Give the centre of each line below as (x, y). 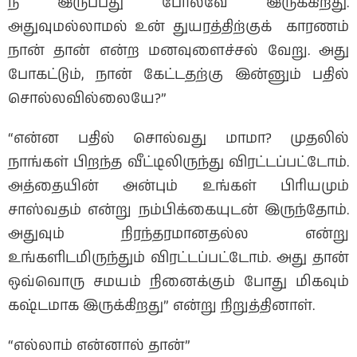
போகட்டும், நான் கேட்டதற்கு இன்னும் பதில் (178, 75)
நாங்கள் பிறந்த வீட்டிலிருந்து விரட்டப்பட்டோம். (178, 163)
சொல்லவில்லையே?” (87, 99)
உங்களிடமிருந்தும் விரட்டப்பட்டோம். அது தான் (178, 259)
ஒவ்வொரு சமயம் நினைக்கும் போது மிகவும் (178, 282)
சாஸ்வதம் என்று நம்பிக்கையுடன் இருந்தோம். (178, 211)
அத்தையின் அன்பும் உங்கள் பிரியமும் (178, 187)
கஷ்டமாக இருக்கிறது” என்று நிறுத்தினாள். (161, 306)
